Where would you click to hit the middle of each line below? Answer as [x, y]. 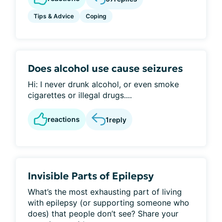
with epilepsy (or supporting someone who [109, 203]
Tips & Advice [54, 16]
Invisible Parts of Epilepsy [91, 176]
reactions [64, 119]
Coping [96, 16]
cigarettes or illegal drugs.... [80, 95]
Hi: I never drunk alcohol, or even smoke [103, 84]
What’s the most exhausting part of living [105, 192]
